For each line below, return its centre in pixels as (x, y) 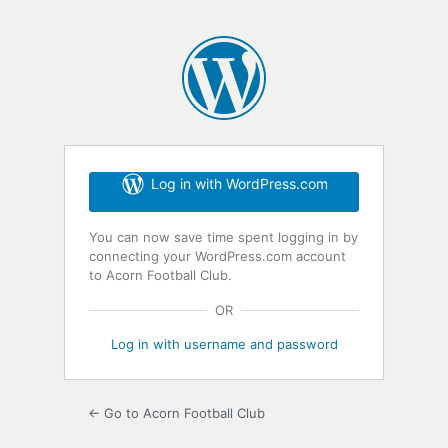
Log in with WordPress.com (239, 183)
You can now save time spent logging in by (223, 236)
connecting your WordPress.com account (217, 255)
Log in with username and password (224, 343)
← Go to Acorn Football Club (176, 412)
